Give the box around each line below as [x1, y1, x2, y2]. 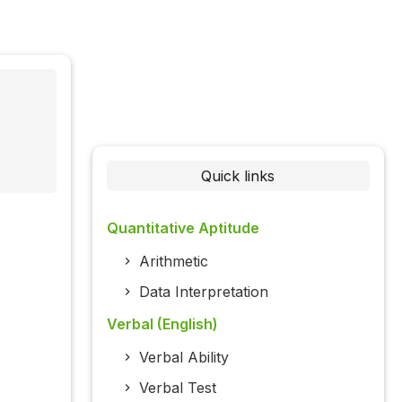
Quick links [201, 167, 275, 186]
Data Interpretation [138, 283, 268, 301]
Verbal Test [138, 379, 216, 398]
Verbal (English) [106, 315, 218, 334]
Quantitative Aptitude [106, 219, 259, 238]
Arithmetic [138, 252, 208, 271]
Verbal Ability [138, 348, 229, 367]
